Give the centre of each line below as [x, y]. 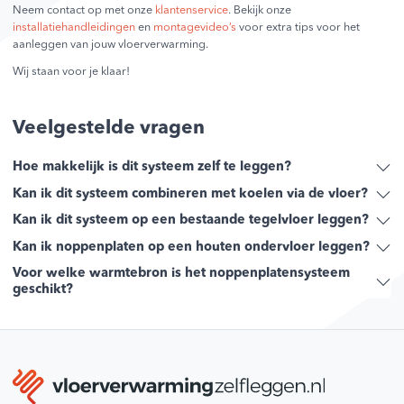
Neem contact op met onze [84, 11]
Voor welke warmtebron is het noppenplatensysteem [182, 274]
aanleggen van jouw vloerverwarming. [111, 45]
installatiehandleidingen [74, 28]
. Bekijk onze [260, 11]
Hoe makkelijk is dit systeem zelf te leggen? [152, 168]
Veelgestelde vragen [109, 128]
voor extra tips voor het [298, 28]
